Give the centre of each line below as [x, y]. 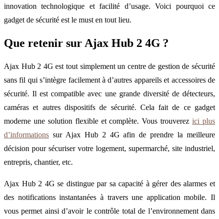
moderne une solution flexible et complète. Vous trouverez [98, 121]
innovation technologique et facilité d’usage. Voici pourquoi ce [109, 6]
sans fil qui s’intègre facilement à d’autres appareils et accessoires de [109, 80]
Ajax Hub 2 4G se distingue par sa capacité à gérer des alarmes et [109, 183]
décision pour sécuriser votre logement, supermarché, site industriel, [109, 148]
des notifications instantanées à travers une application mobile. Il [109, 197]
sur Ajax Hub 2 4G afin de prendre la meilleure [132, 134]
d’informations [26, 134]
